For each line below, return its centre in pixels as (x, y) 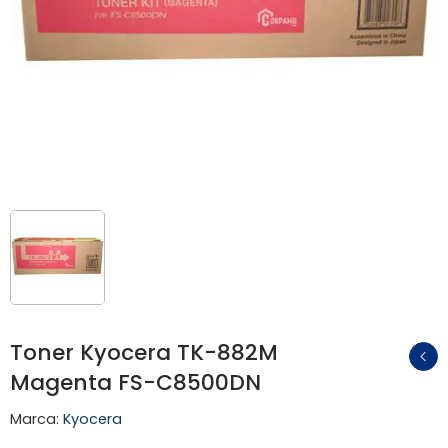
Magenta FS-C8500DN (135, 382)
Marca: (34, 419)
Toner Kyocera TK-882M (144, 352)
